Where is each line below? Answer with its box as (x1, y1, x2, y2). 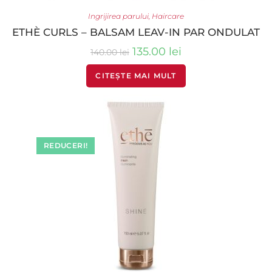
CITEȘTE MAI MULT (95, 70, 177, 80)
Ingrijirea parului (88, 11, 149, 21)
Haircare (152, 11, 184, 21)
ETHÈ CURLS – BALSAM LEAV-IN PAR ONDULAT (12, 25, 260, 38)
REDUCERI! (43, 141, 88, 151)
